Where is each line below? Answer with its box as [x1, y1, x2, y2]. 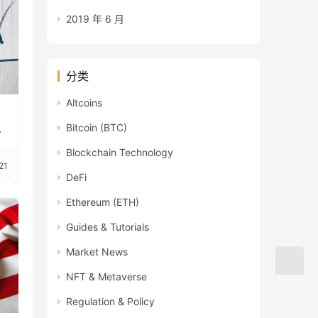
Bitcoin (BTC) [66, 121, 127, 133]
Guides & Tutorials [66, 220, 149, 233]
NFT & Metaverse [66, 270, 147, 283]
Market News [66, 245, 128, 258]
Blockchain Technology [66, 146, 173, 158]
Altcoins [66, 96, 102, 109]
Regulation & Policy [66, 295, 155, 307]
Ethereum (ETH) [66, 195, 139, 208]
